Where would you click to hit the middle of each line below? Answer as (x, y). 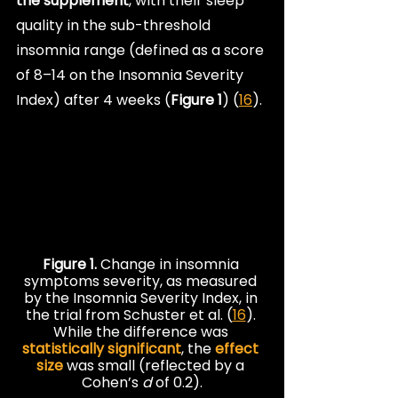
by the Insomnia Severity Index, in (142, 298)
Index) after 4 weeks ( (93, 99)
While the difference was (142, 331)
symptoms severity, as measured (142, 281)
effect (239, 348)
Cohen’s (112, 382)
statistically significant (102, 348)
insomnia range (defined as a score (142, 50)
